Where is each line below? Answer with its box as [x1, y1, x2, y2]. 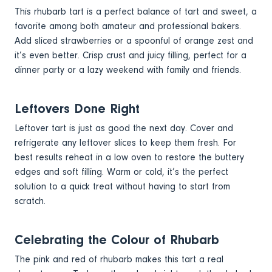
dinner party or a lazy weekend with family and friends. [15, 64, 241, 75]
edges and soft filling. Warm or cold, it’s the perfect [15, 166, 228, 177]
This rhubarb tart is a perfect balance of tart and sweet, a [15, 5, 257, 17]
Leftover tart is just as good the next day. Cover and [15, 122, 233, 134]
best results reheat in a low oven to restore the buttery [15, 151, 244, 163]
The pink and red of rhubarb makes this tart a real [15, 253, 223, 265]
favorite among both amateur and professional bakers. [15, 20, 241, 32]
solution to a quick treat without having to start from [15, 180, 230, 192]
